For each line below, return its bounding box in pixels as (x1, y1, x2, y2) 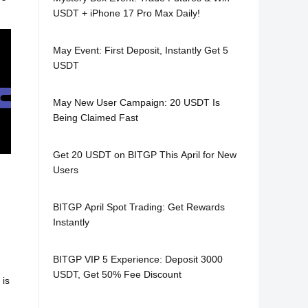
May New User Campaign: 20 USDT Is (53, 97, 220, 108)
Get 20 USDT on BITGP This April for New (53, 149, 236, 160)
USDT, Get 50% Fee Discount (53, 269, 181, 280)
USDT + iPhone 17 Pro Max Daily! (53, 8, 200, 19)
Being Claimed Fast (53, 112, 138, 123)
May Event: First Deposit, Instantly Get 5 (53, 45, 228, 56)
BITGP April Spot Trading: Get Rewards (53, 201, 225, 212)
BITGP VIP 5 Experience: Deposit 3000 (53, 254, 223, 265)
